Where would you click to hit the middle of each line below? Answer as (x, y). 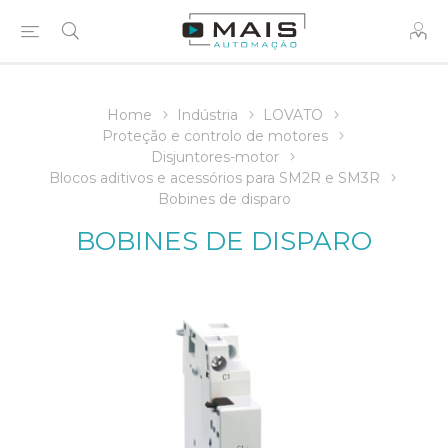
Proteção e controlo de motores (214, 136)
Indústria (207, 115)
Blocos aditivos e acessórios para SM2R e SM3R (214, 178)
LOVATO (292, 115)
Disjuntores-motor (214, 157)
